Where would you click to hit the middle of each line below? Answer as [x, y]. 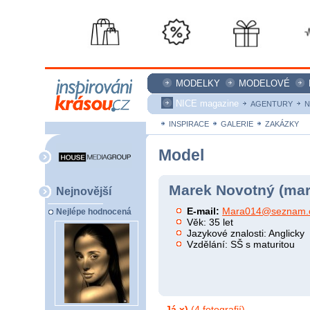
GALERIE [237, 124]
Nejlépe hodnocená [94, 212]
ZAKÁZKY [282, 124]
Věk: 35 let [210, 222]
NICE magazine [207, 103]
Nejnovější [84, 191]
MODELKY [198, 83]
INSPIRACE [189, 124]
